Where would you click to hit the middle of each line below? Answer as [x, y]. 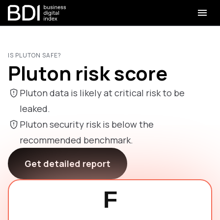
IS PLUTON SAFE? [35, 55]
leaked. [35, 109]
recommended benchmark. [76, 140]
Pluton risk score [88, 73]
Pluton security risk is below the [87, 124]
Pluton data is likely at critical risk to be [102, 93]
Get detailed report [68, 164]
